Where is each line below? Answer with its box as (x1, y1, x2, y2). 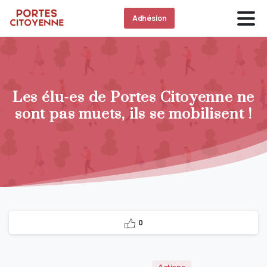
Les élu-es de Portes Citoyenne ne (12, 88, 255, 107)
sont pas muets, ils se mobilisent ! (15, 105, 252, 123)
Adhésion (132, 13, 167, 23)
